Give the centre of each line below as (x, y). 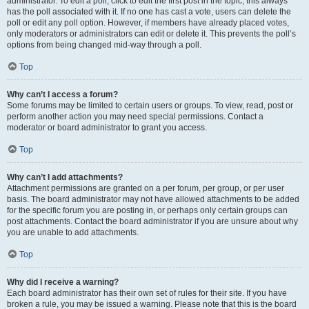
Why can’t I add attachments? (65, 177)
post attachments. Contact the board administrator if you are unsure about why (152, 221)
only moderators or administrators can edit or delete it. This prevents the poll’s (151, 34)
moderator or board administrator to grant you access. (107, 128)
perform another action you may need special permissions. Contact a (135, 117)
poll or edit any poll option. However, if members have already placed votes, (148, 23)
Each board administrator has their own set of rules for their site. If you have (147, 293)
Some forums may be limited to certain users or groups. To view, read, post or (150, 106)
